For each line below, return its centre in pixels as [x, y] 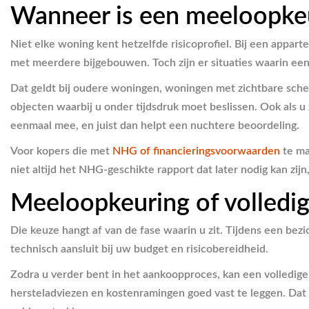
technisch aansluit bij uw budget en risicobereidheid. [139, 249]
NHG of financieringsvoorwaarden [196, 151]
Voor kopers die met [61, 151]
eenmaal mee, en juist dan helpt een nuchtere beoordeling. [155, 125]
